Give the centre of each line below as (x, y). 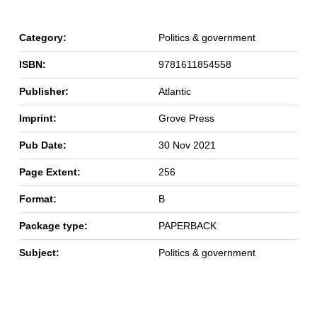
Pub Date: (42, 145)
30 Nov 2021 (187, 145)
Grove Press (186, 119)
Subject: (39, 253)
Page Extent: (50, 172)
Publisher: (44, 92)
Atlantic (174, 92)
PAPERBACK (187, 226)
